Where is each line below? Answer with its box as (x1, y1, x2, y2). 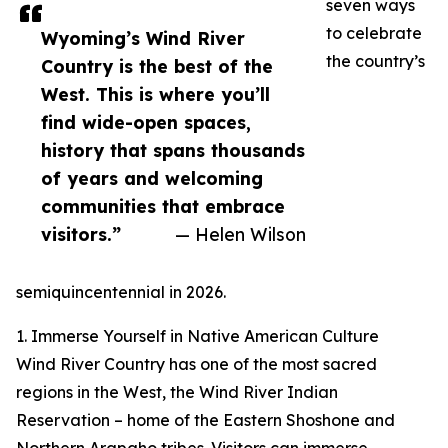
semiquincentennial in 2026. (16, 282, 226, 303)
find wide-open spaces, (41, 111, 251, 134)
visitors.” (41, 223, 121, 246)
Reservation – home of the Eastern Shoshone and (16, 410, 395, 431)
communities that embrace (41, 195, 285, 218)
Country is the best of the (41, 55, 273, 78)
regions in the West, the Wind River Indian (16, 382, 338, 403)
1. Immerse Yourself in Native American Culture (16, 326, 379, 347)
